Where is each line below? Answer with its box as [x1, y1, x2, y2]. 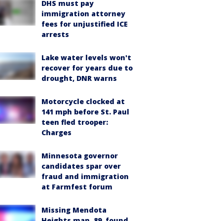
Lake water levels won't [41, 53, 131, 62]
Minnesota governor [41, 151, 118, 160]
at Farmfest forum [41, 182, 112, 191]
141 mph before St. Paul [41, 107, 129, 116]
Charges [41, 128, 72, 137]
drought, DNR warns [41, 74, 117, 83]
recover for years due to [41, 63, 133, 73]
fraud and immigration [41, 172, 129, 181]
